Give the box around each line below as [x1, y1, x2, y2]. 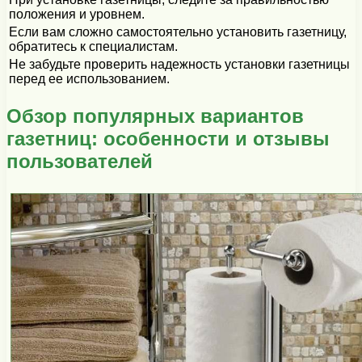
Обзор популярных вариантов [6, 104, 304, 127]
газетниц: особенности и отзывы [6, 127, 330, 149]
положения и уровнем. [9, 6, 145, 21]
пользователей [6, 149, 153, 172]
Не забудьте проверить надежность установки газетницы [9, 57, 350, 71]
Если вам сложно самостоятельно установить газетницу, [9, 24, 347, 39]
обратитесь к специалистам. [9, 39, 178, 53]
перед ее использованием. [9, 71, 170, 86]
